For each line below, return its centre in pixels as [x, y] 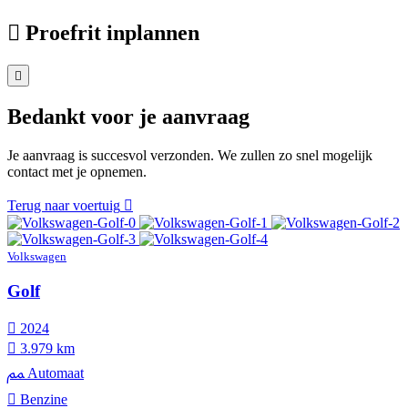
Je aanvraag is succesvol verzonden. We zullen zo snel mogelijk [190, 155]
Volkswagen [37, 256]
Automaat [54, 373]
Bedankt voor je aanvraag [128, 116]
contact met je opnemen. [77, 171]
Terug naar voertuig [64, 205]
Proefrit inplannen [112, 33]
